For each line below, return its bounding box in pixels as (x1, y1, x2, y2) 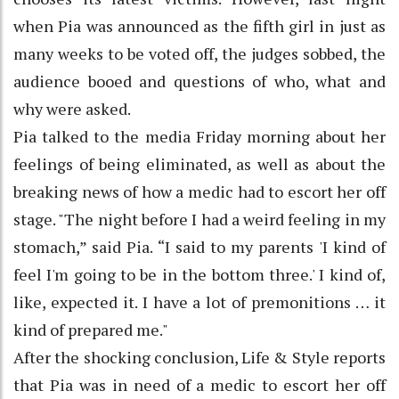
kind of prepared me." (13, 318, 168, 340)
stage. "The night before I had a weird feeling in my (13, 208, 386, 230)
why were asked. (13, 97, 131, 119)
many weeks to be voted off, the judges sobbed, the (13, 42, 386, 64)
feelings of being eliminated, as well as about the (13, 152, 386, 175)
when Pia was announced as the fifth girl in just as (13, 14, 386, 37)
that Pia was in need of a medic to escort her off (13, 373, 386, 395)
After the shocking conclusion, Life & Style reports (13, 346, 386, 368)
